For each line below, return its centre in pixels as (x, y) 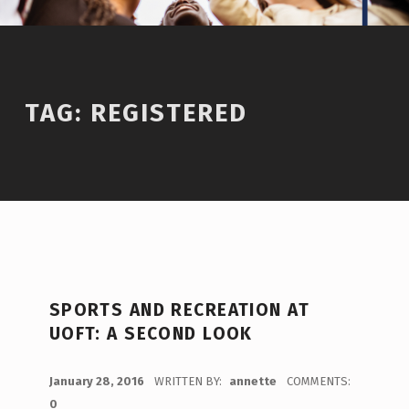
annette (254, 381)
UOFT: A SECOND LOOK (151, 333)
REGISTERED (169, 112)
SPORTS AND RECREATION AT (179, 309)
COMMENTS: (318, 381)
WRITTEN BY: (189, 381)
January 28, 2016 (98, 381)
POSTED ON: (58, 371)
